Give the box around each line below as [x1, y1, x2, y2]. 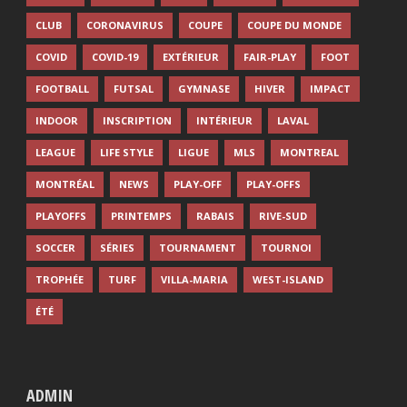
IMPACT [310, 82, 351, 96]
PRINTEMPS [111, 209, 172, 223]
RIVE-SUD [259, 209, 307, 223]
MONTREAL [280, 145, 339, 160]
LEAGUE [35, 145, 75, 160]
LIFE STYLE [100, 145, 154, 160]
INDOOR [35, 114, 78, 128]
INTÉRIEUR [196, 114, 253, 128]
